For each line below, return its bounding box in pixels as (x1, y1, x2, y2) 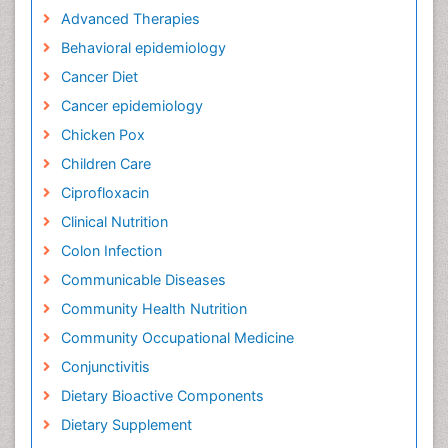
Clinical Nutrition (60, 213, 168, 231)
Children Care (60, 155, 151, 173)
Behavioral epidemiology (60, 39, 226, 57)
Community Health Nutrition (60, 300, 247, 318)
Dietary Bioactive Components (60, 387, 264, 405)
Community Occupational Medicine (60, 329, 294, 347)
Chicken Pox (60, 126, 145, 144)
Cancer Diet (60, 68, 138, 86)
